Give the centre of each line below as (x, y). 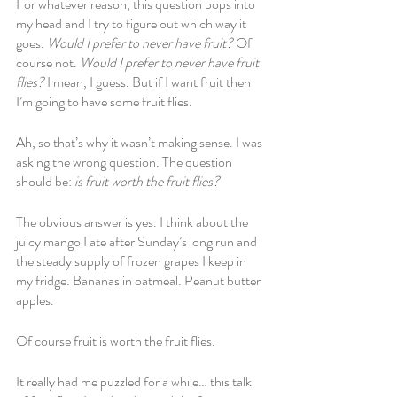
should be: (45, 181)
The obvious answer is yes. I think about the (133, 222)
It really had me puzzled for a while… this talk (135, 381)
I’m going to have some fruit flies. (105, 101)
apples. (35, 300)
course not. (48, 62)
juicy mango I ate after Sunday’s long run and (138, 241)
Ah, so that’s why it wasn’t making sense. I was (140, 142)
